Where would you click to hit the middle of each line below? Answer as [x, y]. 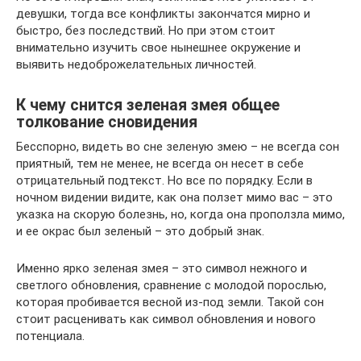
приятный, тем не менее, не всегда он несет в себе [160, 164]
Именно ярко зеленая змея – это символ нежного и [162, 268]
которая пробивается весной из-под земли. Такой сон [170, 302]
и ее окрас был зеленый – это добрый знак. [140, 231]
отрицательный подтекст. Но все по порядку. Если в [164, 180]
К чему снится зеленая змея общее [148, 106]
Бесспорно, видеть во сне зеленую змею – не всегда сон [178, 147]
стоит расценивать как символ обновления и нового [166, 319]
